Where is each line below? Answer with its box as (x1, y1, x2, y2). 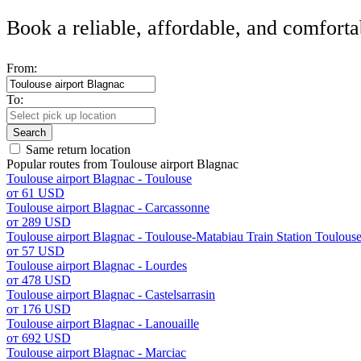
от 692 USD (6, 331, 71, 345)
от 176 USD (6, 302, 71, 316)
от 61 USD (6, 186, 64, 200)
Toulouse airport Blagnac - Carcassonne (6, 201, 210, 214)
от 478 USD (6, 273, 71, 287)
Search (13, 127, 46, 139)
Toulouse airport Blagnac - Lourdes (6, 259, 187, 272)
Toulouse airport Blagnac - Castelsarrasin (6, 288, 215, 301)
